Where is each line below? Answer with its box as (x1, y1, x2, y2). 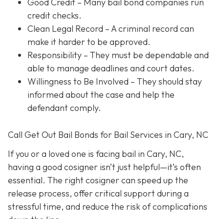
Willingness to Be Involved (27, 75, 129, 87)
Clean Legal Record (27, 22, 103, 34)
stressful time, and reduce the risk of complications (8, 201, 207, 213)
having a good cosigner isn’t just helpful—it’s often (8, 161, 201, 173)
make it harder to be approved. (27, 36, 151, 47)
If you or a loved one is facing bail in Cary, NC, (8, 148, 184, 160)
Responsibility (27, 49, 82, 61)
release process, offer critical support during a (8, 188, 189, 199)
